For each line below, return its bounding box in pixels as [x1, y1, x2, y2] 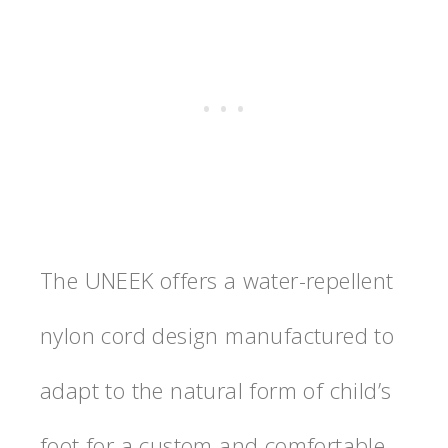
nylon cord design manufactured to [40, 320, 395, 351]
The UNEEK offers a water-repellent [40, 265, 394, 296]
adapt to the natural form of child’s [40, 375, 392, 406]
